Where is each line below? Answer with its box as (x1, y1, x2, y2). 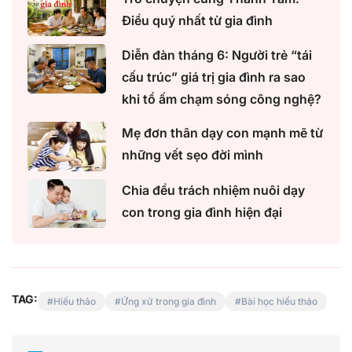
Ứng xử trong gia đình (121, 295, 216, 308)
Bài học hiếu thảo (241, 295, 317, 308)
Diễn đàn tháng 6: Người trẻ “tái (122, 47, 312, 64)
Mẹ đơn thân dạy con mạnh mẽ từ (122, 125, 323, 141)
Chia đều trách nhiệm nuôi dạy (122, 181, 305, 198)
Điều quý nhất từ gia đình (122, 12, 273, 28)
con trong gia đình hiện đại (122, 203, 282, 220)
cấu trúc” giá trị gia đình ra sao (122, 69, 306, 86)
